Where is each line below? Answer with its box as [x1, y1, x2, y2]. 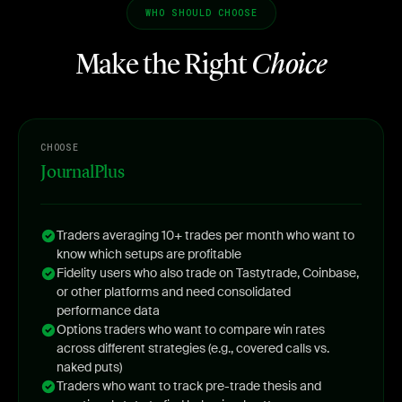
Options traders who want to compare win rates [57, 321, 325, 337]
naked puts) [57, 359, 122, 375]
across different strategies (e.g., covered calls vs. [57, 340, 329, 356]
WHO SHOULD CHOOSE [144, 7, 258, 19]
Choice [251, 52, 328, 81]
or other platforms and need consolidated [57, 284, 291, 300]
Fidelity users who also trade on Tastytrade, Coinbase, [57, 265, 359, 281]
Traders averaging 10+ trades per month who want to [57, 227, 354, 243]
